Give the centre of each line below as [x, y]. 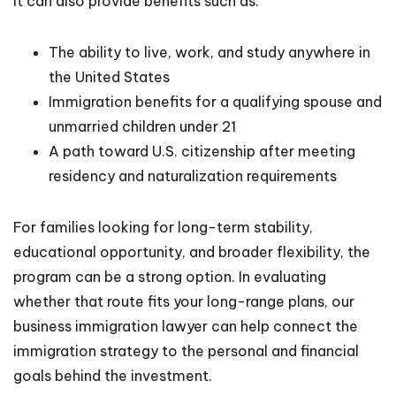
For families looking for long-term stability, [163, 228]
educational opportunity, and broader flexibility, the [192, 252]
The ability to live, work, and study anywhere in [209, 53]
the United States [109, 77]
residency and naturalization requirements [193, 176]
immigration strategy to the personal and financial [186, 351]
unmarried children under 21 [142, 127]
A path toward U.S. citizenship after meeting [202, 152]
